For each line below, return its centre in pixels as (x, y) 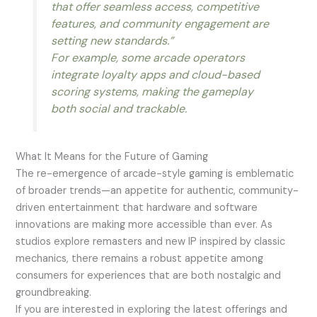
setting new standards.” (112, 40)
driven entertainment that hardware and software (137, 207)
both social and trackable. (119, 108)
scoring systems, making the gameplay (152, 91)
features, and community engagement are (160, 23)
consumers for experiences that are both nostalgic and (149, 275)
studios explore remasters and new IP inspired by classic (151, 241)
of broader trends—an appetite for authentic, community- (157, 190)
